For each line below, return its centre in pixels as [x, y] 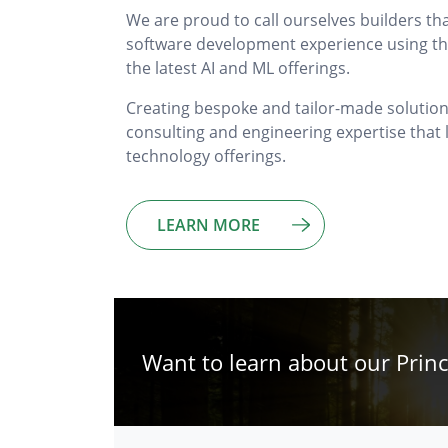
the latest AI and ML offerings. [238, 68]
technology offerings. [206, 156]
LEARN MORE [208, 225]
